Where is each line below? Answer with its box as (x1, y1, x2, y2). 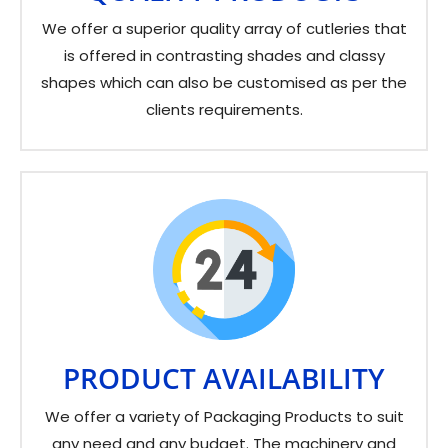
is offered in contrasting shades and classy (63, 44, 385, 66)
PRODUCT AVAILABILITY (63, 358, 385, 397)
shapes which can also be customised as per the (41, 71, 407, 93)
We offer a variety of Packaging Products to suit (44, 405, 404, 427)
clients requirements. (145, 98, 303, 120)
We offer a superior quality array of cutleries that (41, 17, 407, 39)
